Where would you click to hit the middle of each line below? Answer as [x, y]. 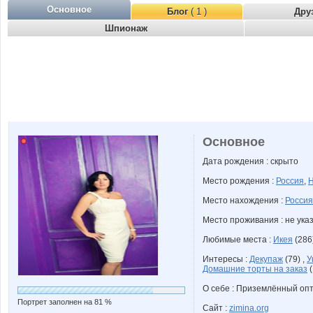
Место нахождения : [244, 201]
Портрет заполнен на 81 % [65, 302]
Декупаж [266, 259]
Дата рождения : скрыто [250, 161]
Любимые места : [238, 240]
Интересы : [226, 259]
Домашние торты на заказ [255, 269]
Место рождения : [239, 181]
